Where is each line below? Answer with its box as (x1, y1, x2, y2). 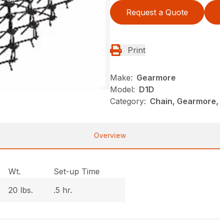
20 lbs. (8, 185, 33, 195)
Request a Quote (126, 7, 188, 17)
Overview (94, 131, 126, 139)
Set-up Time (54, 166, 100, 176)
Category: (110, 96, 146, 106)
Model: (110, 84, 135, 94)
